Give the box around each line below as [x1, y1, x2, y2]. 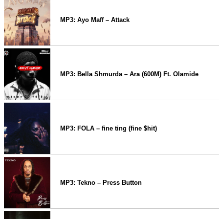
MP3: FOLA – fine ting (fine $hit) [60, 125, 157, 132]
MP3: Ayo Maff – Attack [60, 16, 130, 23]
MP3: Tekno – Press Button [60, 179, 142, 186]
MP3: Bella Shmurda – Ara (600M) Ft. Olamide [60, 70, 198, 78]
